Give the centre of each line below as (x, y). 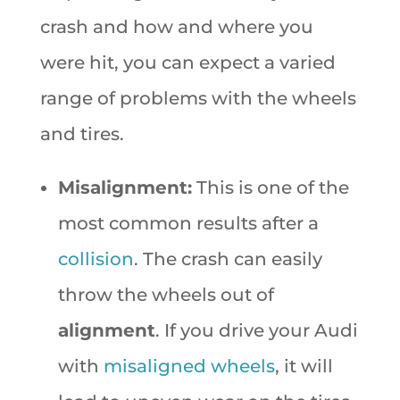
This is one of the (270, 187)
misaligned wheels (189, 366)
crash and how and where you (176, 26)
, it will (304, 366)
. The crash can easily (228, 258)
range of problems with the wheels (198, 98)
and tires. (82, 133)
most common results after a (188, 223)
